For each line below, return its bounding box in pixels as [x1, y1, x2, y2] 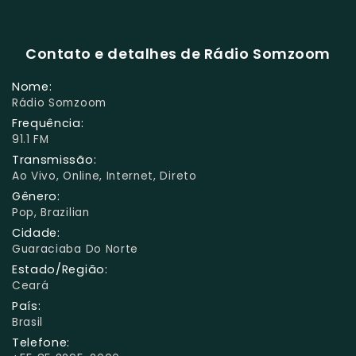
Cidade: [12, 224, 60, 241]
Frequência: [12, 114, 84, 131]
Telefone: [12, 334, 71, 350]
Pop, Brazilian [12, 204, 90, 220]
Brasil [12, 314, 44, 330]
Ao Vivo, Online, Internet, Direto [12, 168, 197, 184]
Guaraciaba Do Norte [12, 241, 139, 257]
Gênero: [12, 188, 60, 204]
